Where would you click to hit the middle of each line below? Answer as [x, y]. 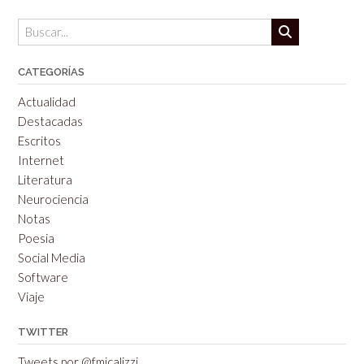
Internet [41, 160]
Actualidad [47, 101]
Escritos [39, 140]
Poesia [36, 238]
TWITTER [43, 331]
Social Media [52, 257]
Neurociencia [53, 199]
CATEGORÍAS [51, 71]
